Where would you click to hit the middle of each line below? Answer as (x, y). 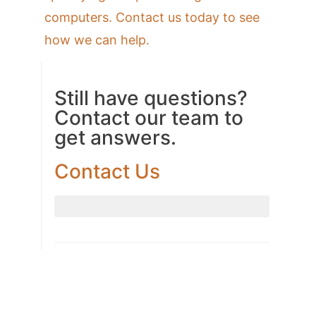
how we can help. (98, 39)
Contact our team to (148, 118)
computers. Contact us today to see (152, 17)
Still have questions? (151, 98)
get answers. (115, 138)
